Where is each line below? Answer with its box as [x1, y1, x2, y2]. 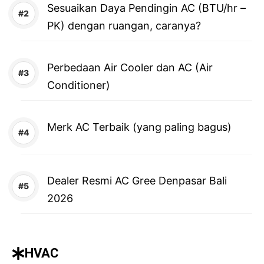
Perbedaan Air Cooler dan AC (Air [47, 61, 213, 74]
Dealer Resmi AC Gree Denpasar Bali [47, 174, 227, 187]
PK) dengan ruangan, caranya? [47, 19, 201, 32]
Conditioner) [47, 79, 110, 92]
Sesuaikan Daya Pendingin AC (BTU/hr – [47, 2, 246, 15]
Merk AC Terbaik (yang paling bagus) [47, 121, 232, 134]
